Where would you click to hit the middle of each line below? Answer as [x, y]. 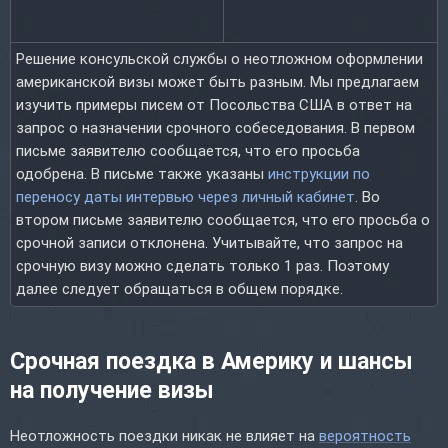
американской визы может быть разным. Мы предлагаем [217, 81]
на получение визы [112, 390]
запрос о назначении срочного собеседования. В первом [215, 127]
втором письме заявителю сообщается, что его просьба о [223, 219]
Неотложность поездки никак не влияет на [164, 435]
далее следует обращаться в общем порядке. [179, 288]
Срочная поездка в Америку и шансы [211, 361]
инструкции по [319, 173]
